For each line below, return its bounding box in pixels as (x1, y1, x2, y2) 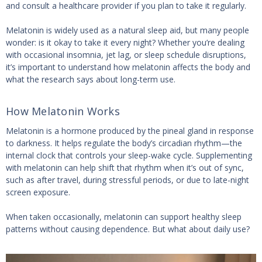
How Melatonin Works (6, 104, 120, 118)
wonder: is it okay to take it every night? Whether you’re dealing (6, 36, 244, 48)
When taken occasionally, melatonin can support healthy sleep (6, 211, 242, 222)
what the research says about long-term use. (6, 73, 175, 85)
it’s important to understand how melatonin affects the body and (6, 61, 250, 73)
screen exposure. (6, 186, 70, 198)
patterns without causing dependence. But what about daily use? (6, 223, 250, 235)
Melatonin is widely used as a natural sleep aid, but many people (6, 24, 249, 36)
